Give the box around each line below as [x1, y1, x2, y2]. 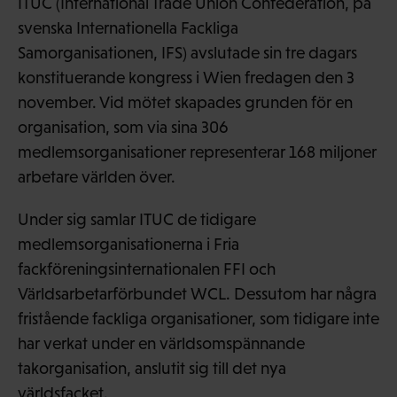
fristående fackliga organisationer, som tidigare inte [18, 308, 379, 328]
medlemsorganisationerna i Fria [18, 234, 239, 253]
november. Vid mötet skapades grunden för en [18, 92, 353, 112]
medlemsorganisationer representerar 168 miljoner [18, 142, 377, 161]
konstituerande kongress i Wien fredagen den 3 [18, 67, 354, 87]
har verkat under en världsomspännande [18, 333, 305, 353]
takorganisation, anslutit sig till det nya [18, 358, 286, 378]
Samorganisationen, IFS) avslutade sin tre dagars [18, 43, 357, 62]
